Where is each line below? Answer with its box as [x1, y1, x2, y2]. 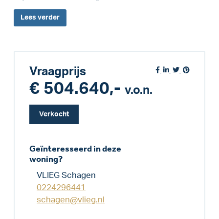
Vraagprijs [29, 66, 86, 78]
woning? [29, 153, 63, 164]
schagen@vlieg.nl [37, 195, 105, 204]
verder [38, 14, 60, 21]
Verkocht [39, 110, 69, 118]
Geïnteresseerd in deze [29, 143, 121, 154]
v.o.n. [125, 84, 153, 96]
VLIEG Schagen [37, 171, 96, 179]
